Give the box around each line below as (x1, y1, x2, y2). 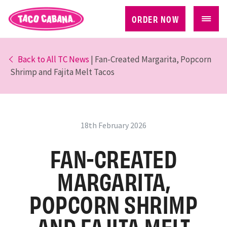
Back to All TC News (18, 54, 89, 65)
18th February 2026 (81, 120, 146, 130)
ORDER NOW (131, 13, 179, 24)
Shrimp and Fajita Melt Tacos (10, 66, 115, 78)
